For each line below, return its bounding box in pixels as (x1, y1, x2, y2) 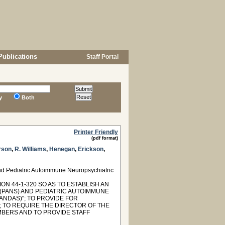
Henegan (49, 146, 75, 153)
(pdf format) (91, 136, 118, 141)
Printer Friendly (74, 129, 118, 136)
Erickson (78, 146, 103, 153)
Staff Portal (85, 53, 119, 60)
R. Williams (15, 146, 46, 153)
